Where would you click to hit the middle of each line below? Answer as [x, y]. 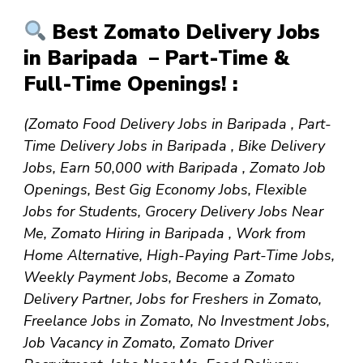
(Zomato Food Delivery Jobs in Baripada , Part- [177, 124]
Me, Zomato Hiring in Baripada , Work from [164, 233]
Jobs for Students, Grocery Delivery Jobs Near [173, 211]
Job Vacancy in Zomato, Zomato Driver [148, 342]
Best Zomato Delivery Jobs [184, 32]
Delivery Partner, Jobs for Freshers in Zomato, [173, 299]
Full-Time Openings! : [131, 84]
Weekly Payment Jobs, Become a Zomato [159, 277]
